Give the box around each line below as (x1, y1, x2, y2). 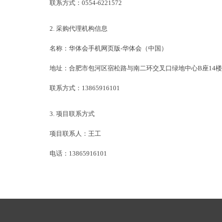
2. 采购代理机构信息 (50, 25, 108, 32)
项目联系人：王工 (50, 130, 101, 137)
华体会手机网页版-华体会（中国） (69, 45, 169, 52)
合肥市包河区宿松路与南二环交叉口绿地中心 (69, 65, 198, 72)
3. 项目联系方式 (50, 111, 95, 117)
